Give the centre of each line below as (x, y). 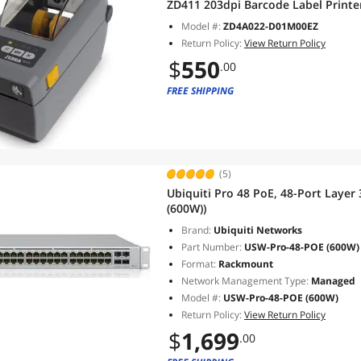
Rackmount (245, 264)
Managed (332, 281)
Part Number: (212, 247)
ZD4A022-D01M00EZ (271, 26)
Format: (199, 264)
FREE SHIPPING (200, 91)
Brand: (196, 230)
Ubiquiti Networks (257, 230)
